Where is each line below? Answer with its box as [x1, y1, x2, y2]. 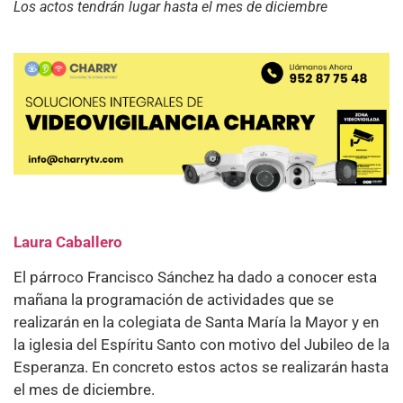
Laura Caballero [13, 232, 122, 251]
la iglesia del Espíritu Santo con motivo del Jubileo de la [13, 336, 390, 354]
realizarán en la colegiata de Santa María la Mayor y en [13, 313, 379, 332]
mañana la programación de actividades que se [13, 291, 334, 309]
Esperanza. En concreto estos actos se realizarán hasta [13, 358, 389, 377]
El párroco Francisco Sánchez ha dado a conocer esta [13, 268, 377, 287]
